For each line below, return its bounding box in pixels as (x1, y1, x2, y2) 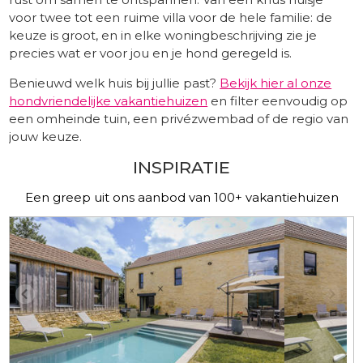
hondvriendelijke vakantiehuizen (9, 92, 208, 109)
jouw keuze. (9, 128, 83, 144)
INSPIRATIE (133, 156, 230, 177)
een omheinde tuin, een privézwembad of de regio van (9, 110, 349, 126)
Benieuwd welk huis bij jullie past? (9, 75, 220, 91)
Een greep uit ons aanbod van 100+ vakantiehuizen (24, 189, 339, 205)
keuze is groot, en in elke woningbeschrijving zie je (9, 27, 318, 43)
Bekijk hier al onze (220, 75, 332, 91)
